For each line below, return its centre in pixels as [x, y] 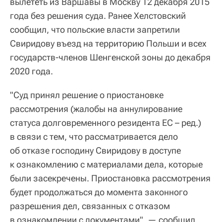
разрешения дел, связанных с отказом [90, 206]
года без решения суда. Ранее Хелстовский [98, 15]
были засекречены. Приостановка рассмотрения [110, 178]
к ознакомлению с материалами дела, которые [106, 164]
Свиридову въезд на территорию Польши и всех [108, 43]
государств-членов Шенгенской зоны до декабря [110, 57]
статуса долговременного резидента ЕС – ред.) [106, 122]
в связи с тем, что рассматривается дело [94, 136]
